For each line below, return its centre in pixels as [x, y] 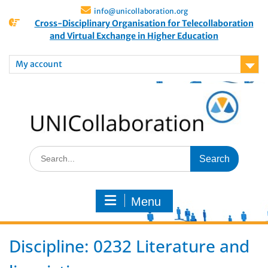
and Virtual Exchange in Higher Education [134, 36]
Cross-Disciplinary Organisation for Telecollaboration [144, 23]
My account [39, 64]
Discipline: [51, 246]
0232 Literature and [171, 246]
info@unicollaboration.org [141, 11]
